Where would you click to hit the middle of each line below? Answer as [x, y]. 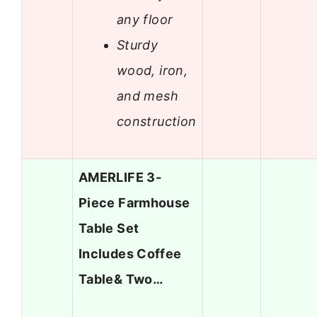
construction [157, 121]
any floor [145, 19]
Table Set [109, 229]
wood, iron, [152, 70]
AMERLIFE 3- [120, 178]
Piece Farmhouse [134, 203]
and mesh [148, 96]
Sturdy [138, 45]
